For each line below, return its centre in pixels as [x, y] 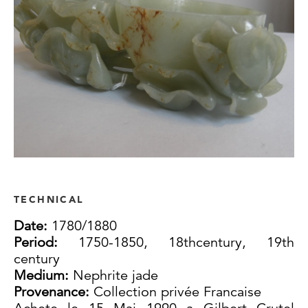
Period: [46, 243]
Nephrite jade [115, 276]
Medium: [43, 276]
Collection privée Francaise [177, 292]
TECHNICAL [49, 200]
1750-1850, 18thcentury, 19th [186, 243]
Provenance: [54, 292]
